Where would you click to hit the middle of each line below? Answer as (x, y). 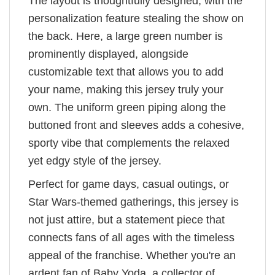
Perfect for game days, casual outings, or (129, 184)
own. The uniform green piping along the (127, 107)
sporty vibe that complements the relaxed (129, 143)
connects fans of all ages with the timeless (131, 237)
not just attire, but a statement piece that (126, 219)
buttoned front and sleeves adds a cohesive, (136, 125)
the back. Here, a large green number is (126, 36)
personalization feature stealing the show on (136, 18)
